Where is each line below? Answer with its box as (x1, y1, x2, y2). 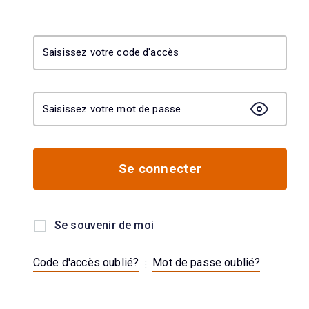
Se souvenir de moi (54, 219, 154, 232)
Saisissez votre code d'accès (43, 46, 179, 59)
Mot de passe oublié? (152, 256, 261, 270)
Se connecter (118, 161, 202, 177)
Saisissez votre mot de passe (43, 102, 181, 115)
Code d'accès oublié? (33, 256, 139, 270)
